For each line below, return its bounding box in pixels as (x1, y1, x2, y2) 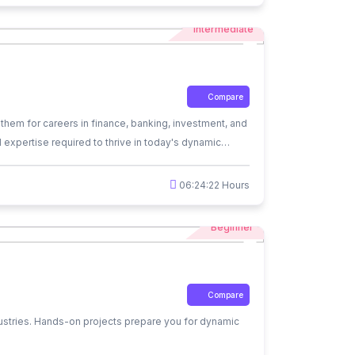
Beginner (211, 221, 254, 234)
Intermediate (193, 23, 254, 35)
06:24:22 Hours (177, 178, 250, 191)
